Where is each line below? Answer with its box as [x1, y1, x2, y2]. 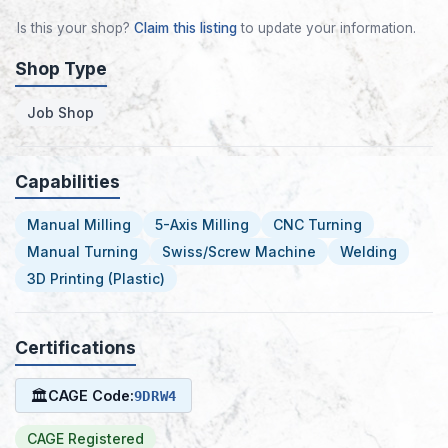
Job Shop [27, 103, 94, 121]
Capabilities [15, 170, 120, 192]
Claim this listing [134, 20, 237, 37]
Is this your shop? [17, 20, 134, 37]
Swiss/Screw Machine [162, 243, 316, 261]
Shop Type [15, 58, 107, 80]
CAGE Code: [47, 386, 134, 404]
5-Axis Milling [155, 216, 249, 234]
